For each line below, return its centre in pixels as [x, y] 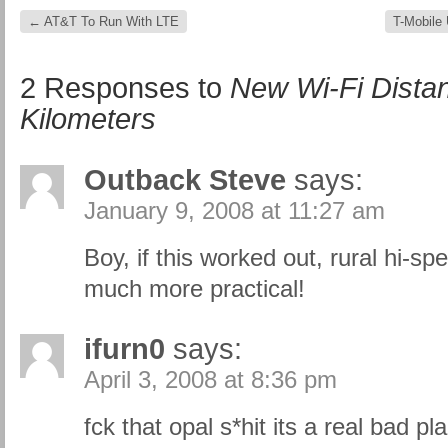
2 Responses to [125, 88]
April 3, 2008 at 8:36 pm [210, 379]
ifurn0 [124, 349]
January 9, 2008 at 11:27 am [234, 210]
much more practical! [194, 288]
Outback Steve [185, 180]
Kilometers [88, 119]
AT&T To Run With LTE [110, 21]
